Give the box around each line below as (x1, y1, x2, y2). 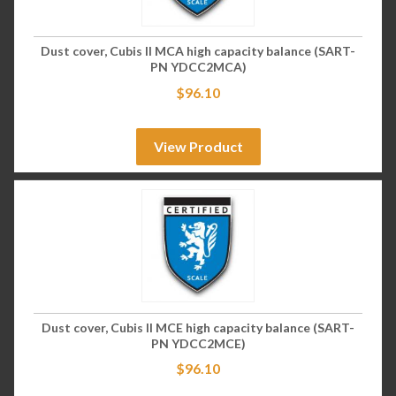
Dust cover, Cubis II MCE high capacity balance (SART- (42, 319, 354, 335)
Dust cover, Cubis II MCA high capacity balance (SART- (41, 43, 355, 59)
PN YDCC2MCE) (150, 335, 246, 351)
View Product (153, 138, 243, 155)
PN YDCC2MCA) (149, 59, 247, 75)
